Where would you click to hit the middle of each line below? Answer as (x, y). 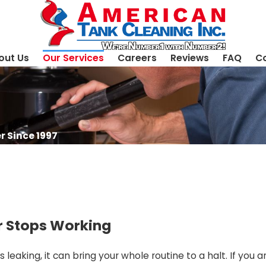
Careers (137, 58)
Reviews (189, 58)
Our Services (73, 58)
